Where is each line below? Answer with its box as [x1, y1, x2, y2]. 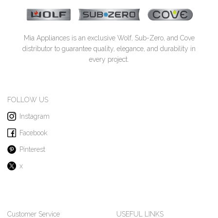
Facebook [19, 128, 47, 137]
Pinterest [19, 145, 45, 153]
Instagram [19, 112, 50, 120]
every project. [89, 55, 129, 63]
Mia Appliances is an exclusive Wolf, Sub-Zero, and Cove [23, 34, 195, 42]
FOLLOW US [7, 95, 48, 104]
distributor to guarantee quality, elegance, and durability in [22, 44, 196, 53]
